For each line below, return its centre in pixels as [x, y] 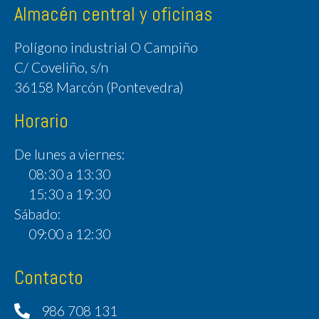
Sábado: [38, 214]
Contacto [49, 277]
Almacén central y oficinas [113, 14]
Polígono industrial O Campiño [106, 47]
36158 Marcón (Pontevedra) [99, 87]
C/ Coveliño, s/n [61, 67]
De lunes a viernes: [70, 154]
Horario [41, 121]
